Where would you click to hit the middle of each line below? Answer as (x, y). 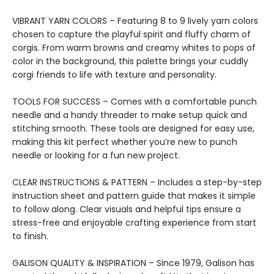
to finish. (30, 236)
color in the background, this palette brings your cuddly (130, 61)
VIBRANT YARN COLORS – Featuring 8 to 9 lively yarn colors (135, 21)
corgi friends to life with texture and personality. (114, 75)
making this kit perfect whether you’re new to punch (125, 142)
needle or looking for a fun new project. (96, 155)
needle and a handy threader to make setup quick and (130, 115)
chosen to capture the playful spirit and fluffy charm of (131, 34)
